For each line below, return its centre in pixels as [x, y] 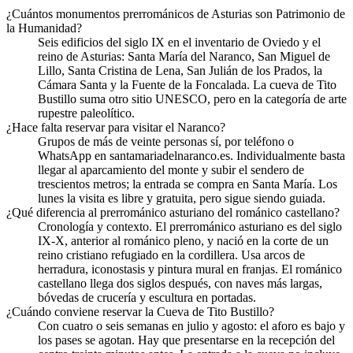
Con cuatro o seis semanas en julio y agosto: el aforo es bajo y [191, 326]
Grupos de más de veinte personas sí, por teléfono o [166, 142]
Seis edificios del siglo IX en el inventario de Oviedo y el [179, 43]
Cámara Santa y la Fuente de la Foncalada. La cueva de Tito [187, 85]
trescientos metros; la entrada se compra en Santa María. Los [188, 184]
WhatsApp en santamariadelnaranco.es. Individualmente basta [191, 156]
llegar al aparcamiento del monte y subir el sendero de [171, 170]
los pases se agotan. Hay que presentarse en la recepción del [186, 340]
